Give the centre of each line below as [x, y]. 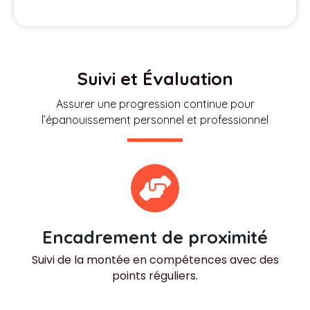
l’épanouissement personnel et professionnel [155, 120]
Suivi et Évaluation [155, 79]
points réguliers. [155, 276]
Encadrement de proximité [155, 237]
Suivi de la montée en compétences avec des [155, 260]
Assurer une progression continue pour [155, 104]
